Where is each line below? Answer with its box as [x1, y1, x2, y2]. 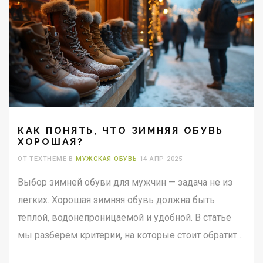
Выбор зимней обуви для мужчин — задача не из [18, 177, 232, 188]
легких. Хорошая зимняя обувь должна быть [18, 194, 215, 206]
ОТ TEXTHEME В [18, 155, 76, 163]
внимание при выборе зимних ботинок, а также [18, 247, 228, 259]
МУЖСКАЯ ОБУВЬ [75, 155, 137, 163]
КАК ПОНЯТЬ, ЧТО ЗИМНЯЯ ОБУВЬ [18, 125, 224, 137]
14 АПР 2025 [137, 155, 183, 163]
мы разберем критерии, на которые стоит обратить [18, 230, 242, 241]
